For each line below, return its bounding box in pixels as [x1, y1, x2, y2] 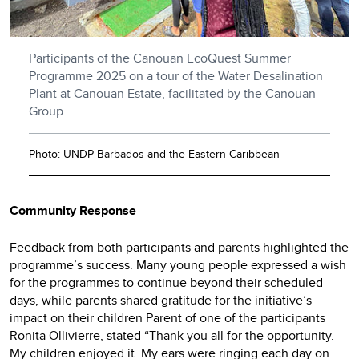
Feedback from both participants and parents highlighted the [10, 238, 349, 257]
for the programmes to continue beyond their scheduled [10, 273, 323, 292]
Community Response [10, 201, 136, 220]
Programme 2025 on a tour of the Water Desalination [29, 67, 323, 86]
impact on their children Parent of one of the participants [10, 309, 325, 328]
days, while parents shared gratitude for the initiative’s [10, 291, 312, 310]
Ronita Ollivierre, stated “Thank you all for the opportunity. [10, 326, 334, 345]
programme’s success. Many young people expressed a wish [10, 256, 346, 275]
